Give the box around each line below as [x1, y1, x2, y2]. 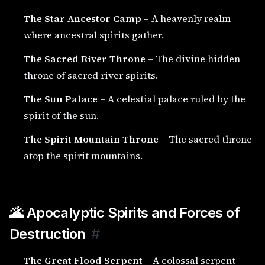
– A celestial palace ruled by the [98, 92, 245, 105]
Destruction [9, 225, 86, 243]
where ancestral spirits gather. [24, 28, 164, 41]
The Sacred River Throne [24, 52, 146, 65]
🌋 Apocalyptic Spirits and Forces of [9, 204, 240, 221]
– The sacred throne [159, 132, 252, 146]
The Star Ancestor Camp [24, 12, 141, 25]
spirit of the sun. [24, 109, 99, 122]
